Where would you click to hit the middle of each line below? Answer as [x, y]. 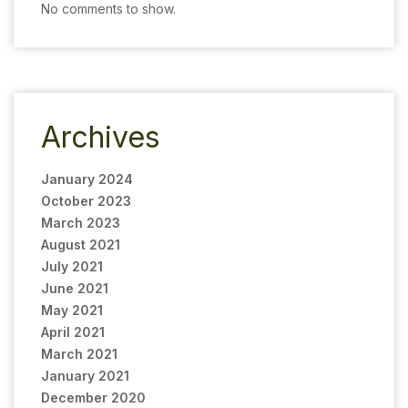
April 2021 [73, 331]
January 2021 [85, 375]
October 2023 [86, 200]
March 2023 [81, 222]
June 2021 [75, 288]
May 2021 [72, 310]
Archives [101, 137]
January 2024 [87, 178]
